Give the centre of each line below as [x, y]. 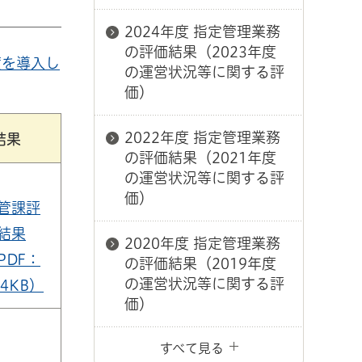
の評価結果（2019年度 [200, 263]
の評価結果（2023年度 [200, 52]
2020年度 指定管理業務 [202, 243]
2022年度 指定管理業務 [202, 137]
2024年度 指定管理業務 [202, 32]
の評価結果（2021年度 [200, 158]
